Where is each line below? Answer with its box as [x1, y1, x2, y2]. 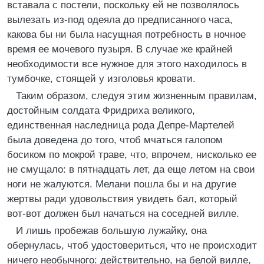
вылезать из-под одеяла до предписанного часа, [7, 14, 233, 25]
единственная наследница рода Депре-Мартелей [7, 120, 235, 131]
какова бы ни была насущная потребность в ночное [7, 29, 246, 40]
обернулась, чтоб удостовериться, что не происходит [7, 240, 257, 251]
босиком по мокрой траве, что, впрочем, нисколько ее [7, 149, 256, 160]
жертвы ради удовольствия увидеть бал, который [7, 193, 237, 204]
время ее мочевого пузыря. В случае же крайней [7, 44, 233, 55]
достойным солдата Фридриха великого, [7, 105, 195, 116]
